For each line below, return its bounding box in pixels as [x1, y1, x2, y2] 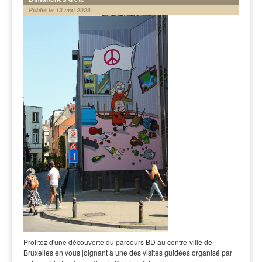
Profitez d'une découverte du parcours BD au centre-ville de [23, 237, 212, 247]
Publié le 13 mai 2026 [29, 6, 91, 15]
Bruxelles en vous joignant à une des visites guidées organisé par [23, 247, 232, 258]
